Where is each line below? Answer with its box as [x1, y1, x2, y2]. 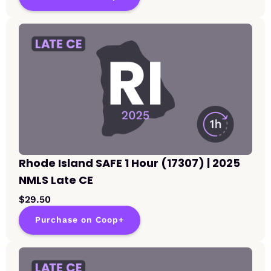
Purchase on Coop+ [35, 215, 124, 226]
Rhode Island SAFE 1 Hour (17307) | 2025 [19, 155, 240, 171]
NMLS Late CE [19, 172, 93, 188]
